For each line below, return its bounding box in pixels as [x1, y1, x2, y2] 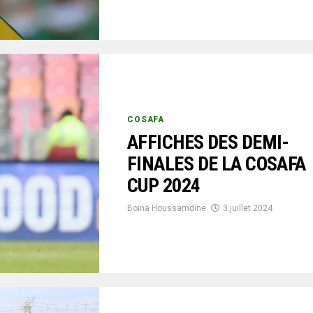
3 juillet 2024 [223, 203, 272, 213]
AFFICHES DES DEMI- [127, 130, 289, 154]
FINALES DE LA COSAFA [127, 152, 306, 175]
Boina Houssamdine [127, 203, 206, 213]
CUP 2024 [127, 173, 201, 197]
